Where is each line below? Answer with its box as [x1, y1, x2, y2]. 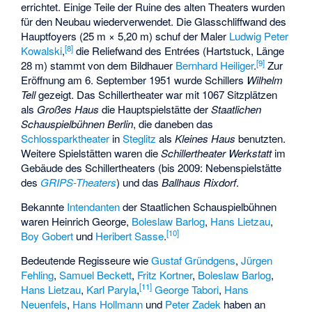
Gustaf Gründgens [151, 252, 236, 267]
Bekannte [21, 198, 68, 214]
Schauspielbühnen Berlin [21, 116, 134, 132]
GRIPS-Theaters [40, 175, 117, 190]
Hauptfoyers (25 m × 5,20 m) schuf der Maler [21, 29, 230, 44]
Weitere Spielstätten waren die [21, 146, 162, 161]
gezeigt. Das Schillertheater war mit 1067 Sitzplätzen [36, 87, 278, 102]
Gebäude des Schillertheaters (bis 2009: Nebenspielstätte [21, 160, 282, 175]
